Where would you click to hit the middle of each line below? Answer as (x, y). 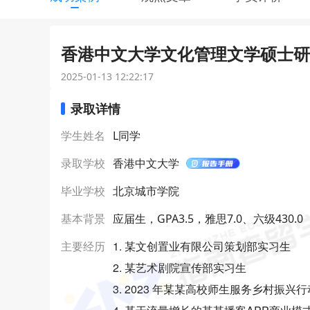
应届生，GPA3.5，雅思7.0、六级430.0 (208, 219)
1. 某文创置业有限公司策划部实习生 (202, 246)
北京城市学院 (146, 191)
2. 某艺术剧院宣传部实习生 (180, 267)
